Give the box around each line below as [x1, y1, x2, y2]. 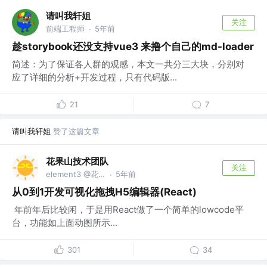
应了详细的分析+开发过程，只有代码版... [12, 72, 177, 83]
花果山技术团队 [46, 155, 108, 167]
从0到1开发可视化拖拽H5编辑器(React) [12, 186, 197, 198]
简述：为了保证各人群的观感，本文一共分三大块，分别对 [12, 58, 244, 70]
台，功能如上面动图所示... [12, 217, 117, 229]
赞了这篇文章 [53, 126, 100, 136]
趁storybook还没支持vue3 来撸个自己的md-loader [12, 41, 254, 53]
